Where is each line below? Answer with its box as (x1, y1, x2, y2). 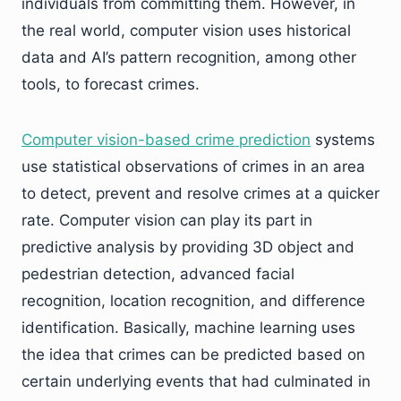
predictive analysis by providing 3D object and (21, 237, 354, 256)
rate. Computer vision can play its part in (21, 210, 312, 229)
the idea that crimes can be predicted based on (21, 345, 365, 363)
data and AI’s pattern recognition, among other (21, 47, 356, 66)
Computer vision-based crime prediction (21, 130, 311, 149)
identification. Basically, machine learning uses (21, 318, 355, 337)
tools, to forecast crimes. (21, 74, 200, 93)
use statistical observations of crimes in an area (21, 157, 365, 175)
